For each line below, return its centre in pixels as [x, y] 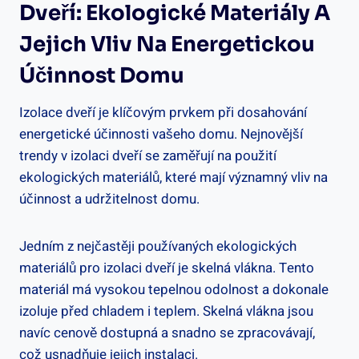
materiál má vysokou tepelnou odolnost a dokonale [174, 289]
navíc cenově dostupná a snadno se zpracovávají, [167, 333]
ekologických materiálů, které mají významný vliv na [173, 177]
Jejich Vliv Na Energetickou [167, 44]
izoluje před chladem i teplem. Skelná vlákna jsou [166, 311]
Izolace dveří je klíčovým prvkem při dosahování [163, 112]
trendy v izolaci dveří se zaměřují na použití [148, 155]
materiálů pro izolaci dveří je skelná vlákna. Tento [167, 268]
